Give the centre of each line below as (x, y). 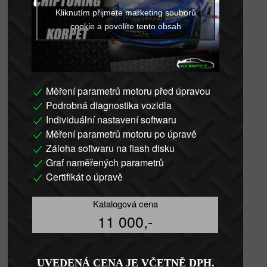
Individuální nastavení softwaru (110, 120)
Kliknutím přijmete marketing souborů (125, 12)
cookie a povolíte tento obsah (125, 26)
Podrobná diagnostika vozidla (108, 105)
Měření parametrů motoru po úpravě (120, 134)
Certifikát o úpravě (83, 177)
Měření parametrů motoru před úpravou (127, 91)
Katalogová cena (125, 204)
